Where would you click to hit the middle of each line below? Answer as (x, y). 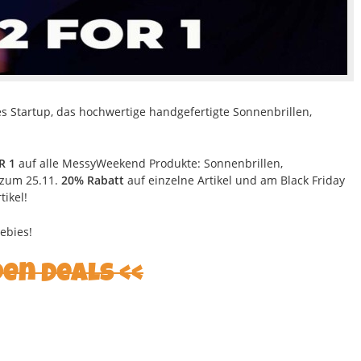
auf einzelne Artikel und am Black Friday (234, 180)
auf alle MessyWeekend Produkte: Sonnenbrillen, (149, 163)
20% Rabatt (92, 180)
